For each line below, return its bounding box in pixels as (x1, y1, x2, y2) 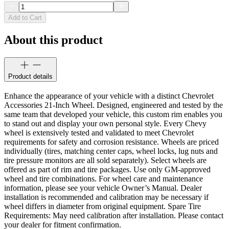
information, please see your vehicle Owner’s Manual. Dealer (4, 183, 202, 192)
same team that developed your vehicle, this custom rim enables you (4, 109, 222, 119)
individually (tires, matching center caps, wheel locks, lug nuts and (4, 146, 218, 155)
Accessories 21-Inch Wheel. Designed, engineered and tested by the (4, 100, 223, 109)
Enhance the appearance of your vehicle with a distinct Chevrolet (4, 91, 214, 100)
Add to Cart (8, 14, 42, 22)
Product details (8, 73, 53, 81)
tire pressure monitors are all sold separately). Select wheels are (4, 155, 207, 165)
